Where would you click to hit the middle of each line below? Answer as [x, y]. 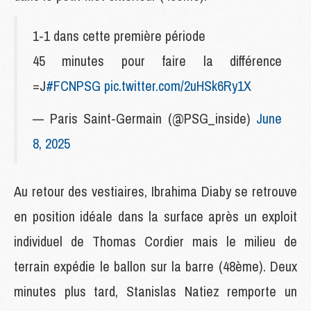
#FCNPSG [73, 85]
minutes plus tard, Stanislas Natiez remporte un [155, 291]
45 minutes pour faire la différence [157, 60]
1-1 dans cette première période [119, 35]
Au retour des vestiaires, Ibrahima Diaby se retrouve [155, 191]
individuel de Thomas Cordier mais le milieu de [155, 241]
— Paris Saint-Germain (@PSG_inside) [144, 118]
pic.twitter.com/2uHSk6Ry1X [178, 85]
